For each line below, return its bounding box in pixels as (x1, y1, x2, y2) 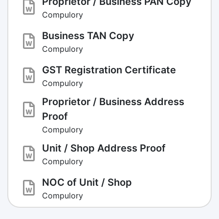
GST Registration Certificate (42, 64, 176, 76)
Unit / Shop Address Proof (42, 142, 166, 154)
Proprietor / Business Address (42, 95, 184, 108)
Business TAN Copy (42, 29, 134, 42)
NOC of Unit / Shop (42, 176, 132, 188)
